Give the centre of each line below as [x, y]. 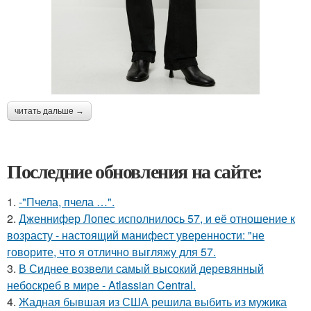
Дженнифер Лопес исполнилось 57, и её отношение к [157, 219]
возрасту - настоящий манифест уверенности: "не [136, 235]
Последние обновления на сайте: [135, 171]
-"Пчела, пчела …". [67, 202]
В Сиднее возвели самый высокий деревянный [141, 269]
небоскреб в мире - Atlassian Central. [101, 285]
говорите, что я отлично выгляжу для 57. [111, 252]
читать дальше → [49, 111]
